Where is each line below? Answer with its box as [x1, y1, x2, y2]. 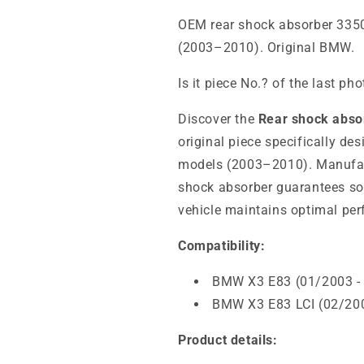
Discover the [178, 111, 258, 127]
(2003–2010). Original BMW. [178, 40, 355, 55]
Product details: [178, 332, 278, 348]
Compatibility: [178, 238, 266, 253]
